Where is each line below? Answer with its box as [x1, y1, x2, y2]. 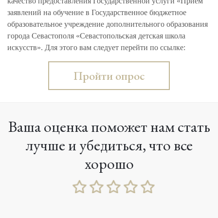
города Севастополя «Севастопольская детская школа [7, 31, 185, 40]
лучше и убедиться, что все [25, 134, 193, 155]
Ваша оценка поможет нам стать [8, 116, 210, 137]
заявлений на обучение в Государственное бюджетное [7, 8, 186, 17]
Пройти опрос [73, 68, 145, 83]
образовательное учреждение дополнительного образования [7, 19, 208, 28]
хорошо [84, 153, 134, 174]
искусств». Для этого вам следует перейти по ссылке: [7, 43, 185, 52]
